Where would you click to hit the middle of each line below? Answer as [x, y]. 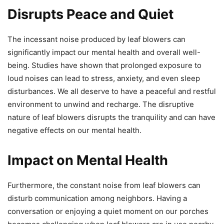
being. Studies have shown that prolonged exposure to [104, 65]
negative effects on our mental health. [74, 130]
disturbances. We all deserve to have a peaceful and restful [112, 91]
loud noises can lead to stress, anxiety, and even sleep [104, 78]
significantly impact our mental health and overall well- [104, 52]
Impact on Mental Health [88, 160]
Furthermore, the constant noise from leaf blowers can [104, 185]
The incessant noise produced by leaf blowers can [96, 39]
